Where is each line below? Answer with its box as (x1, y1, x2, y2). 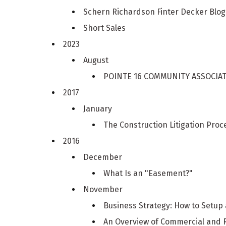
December (83, 152, 123, 162)
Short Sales (83, 23, 126, 33)
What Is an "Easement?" (103, 168, 193, 178)
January (83, 103, 112, 114)
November (83, 184, 123, 194)
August (83, 55, 109, 65)
